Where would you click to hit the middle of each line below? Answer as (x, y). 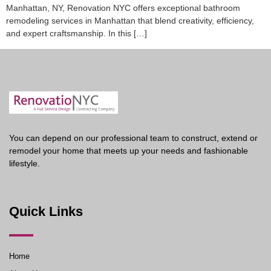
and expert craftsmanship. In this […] (77, 34)
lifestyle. (24, 164)
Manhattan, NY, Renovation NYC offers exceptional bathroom (123, 8)
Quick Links (46, 211)
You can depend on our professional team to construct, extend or (133, 138)
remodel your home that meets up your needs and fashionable (129, 151)
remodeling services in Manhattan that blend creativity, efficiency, (130, 21)
